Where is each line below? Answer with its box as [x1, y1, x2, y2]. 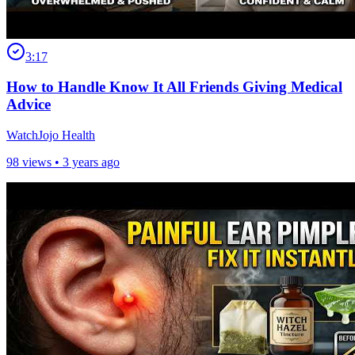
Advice [6, 96, 51, 113]
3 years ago [63, 155, 120, 170]
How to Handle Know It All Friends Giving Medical [6, 78, 342, 96]
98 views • [6, 155, 63, 170]
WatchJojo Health [6, 128, 95, 143]
